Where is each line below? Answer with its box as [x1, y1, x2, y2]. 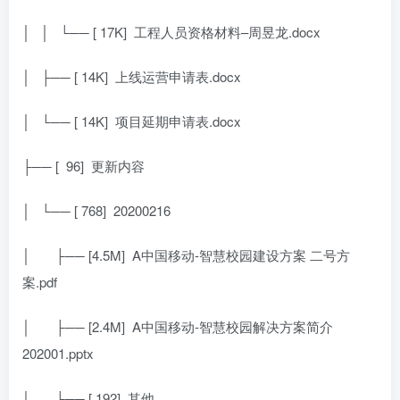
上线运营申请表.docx [115, 66, 241, 86]
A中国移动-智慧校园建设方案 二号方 [132, 245, 350, 264]
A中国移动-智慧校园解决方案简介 [132, 316, 333, 336]
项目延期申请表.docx [115, 111, 241, 130]
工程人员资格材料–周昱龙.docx [134, 21, 321, 41]
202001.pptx [22, 343, 94, 362]
